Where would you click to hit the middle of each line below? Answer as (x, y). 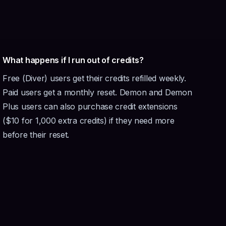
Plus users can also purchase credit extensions (90, 106)
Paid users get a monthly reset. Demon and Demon (97, 92)
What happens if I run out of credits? (73, 60)
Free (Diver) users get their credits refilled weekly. (94, 78)
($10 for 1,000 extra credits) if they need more (89, 121)
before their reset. (36, 135)
